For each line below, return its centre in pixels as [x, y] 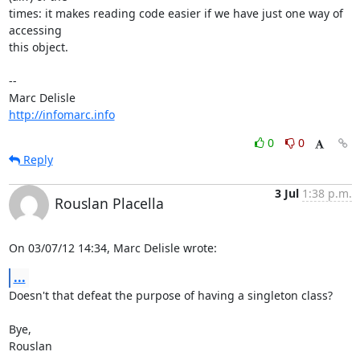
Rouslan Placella [109, 203]
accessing [35, 30]
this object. [38, 47]
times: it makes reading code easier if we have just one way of [176, 13]
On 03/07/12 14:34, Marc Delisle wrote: [112, 247]
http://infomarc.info [61, 114]
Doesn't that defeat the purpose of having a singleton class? [170, 295]
